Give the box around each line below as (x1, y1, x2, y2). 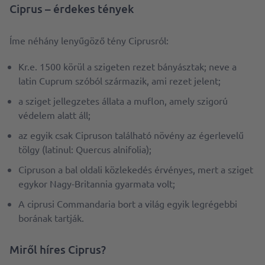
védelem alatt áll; (18, 109, 91, 121)
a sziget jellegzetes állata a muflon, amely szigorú (18, 95, 228, 107)
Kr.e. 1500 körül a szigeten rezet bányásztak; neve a (18, 60, 237, 73)
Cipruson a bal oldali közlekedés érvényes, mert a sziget (18, 163, 253, 176)
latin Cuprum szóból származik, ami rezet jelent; (18, 75, 221, 87)
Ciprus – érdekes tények (9, 1, 134, 17)
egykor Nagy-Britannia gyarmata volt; (18, 177, 175, 190)
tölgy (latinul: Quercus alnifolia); (18, 143, 151, 156)
